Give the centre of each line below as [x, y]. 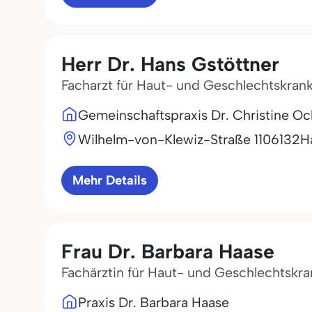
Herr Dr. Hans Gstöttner [170, 64]
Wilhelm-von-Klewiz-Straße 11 [170, 139]
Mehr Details [110, 180]
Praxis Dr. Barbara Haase [154, 302]
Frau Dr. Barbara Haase [168, 251]
